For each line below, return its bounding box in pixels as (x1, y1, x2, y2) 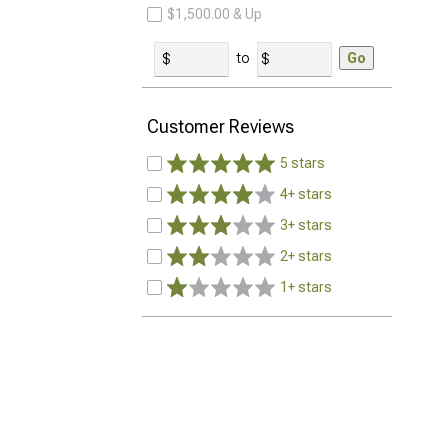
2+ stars (280, 248, 332, 264)
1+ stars (280, 279, 332, 295)
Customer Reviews (147, 116, 294, 137)
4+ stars (280, 186, 332, 202)
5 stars (280, 155, 325, 171)
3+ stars (280, 217, 332, 233)
